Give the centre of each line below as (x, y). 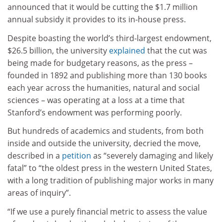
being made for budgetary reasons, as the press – (100, 63)
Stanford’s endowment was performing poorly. (95, 112)
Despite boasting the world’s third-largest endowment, (110, 38)
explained (127, 50)
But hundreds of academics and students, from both (106, 131)
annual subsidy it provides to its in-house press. (97, 20)
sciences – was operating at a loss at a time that (96, 100)
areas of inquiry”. (39, 193)
